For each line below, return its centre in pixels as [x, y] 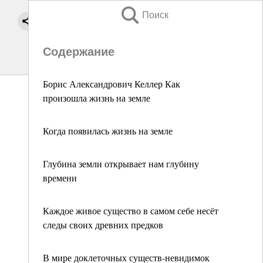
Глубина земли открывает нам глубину [121, 163]
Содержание [79, 52]
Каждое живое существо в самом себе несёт [131, 210]
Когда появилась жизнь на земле [108, 131]
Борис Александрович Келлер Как [112, 84]
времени [60, 178]
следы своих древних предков [103, 225]
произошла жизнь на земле [97, 98]
